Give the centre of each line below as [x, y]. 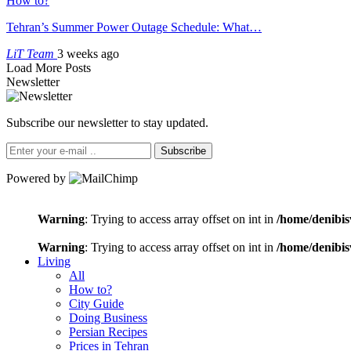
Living [54, 261]
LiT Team [32, 53]
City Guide [96, 303]
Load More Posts [49, 67]
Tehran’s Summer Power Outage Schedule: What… [134, 27]
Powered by [38, 178]
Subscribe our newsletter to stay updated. [107, 122]
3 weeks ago [88, 53]
